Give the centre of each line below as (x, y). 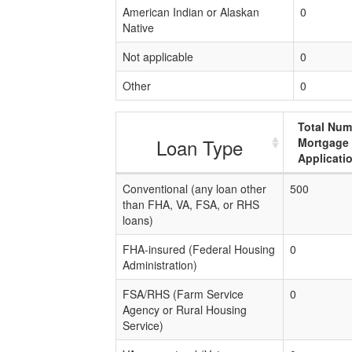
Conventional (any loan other (194, 189)
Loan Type (200, 147)
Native (138, 27)
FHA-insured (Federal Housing (199, 249)
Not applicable (158, 57)
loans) (138, 220)
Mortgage (323, 142)
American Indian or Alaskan (191, 12)
